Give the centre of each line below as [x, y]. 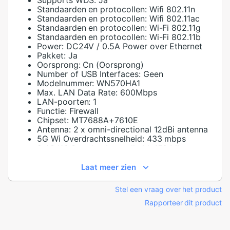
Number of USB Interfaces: [89, 74]
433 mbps [166, 139]
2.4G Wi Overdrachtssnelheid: [94, 148]
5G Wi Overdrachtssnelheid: [91, 139]
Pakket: [51, 56]
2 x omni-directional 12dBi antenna [140, 130]
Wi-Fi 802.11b [175, 37]
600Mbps [139, 93]
